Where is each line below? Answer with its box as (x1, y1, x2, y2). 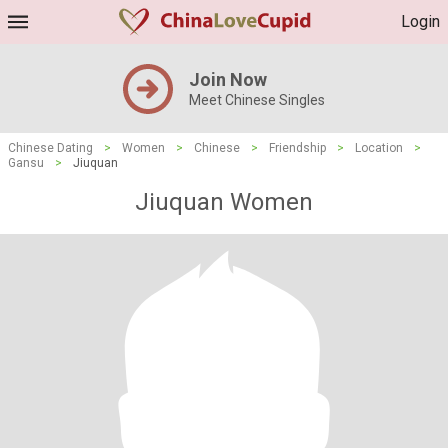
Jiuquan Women (135, 188, 313, 216)
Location (355, 141, 403, 155)
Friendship (269, 141, 326, 155)
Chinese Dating (8, 141, 93, 155)
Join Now (189, 69, 267, 90)
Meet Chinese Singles (189, 92, 325, 108)
